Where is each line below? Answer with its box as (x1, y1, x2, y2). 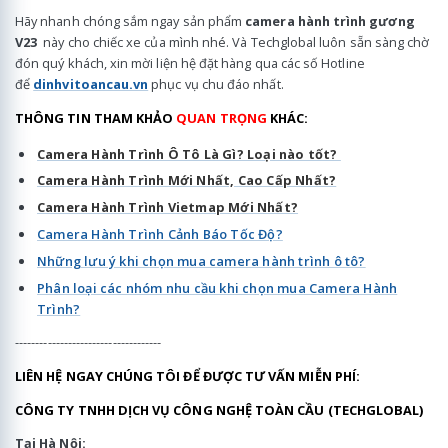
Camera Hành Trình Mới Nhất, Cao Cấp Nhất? (37, 171, 337, 190)
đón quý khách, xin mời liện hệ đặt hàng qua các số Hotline (15, 54, 365, 73)
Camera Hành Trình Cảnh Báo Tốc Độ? (37, 225, 283, 244)
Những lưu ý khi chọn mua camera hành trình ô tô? (37, 252, 366, 271)
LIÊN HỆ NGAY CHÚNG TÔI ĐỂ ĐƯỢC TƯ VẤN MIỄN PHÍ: (15, 367, 361, 386)
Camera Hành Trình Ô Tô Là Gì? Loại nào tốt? (37, 144, 341, 163)
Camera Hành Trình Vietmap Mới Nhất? (37, 198, 299, 217)
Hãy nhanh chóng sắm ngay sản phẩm (15, 12, 246, 31)
